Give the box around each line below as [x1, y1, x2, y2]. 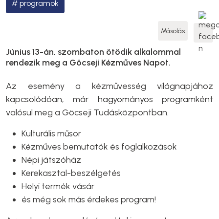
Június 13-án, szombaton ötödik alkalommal [6, 46, 181, 57]
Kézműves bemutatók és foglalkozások [22, 141, 177, 152]
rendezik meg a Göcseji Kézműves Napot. [6, 57, 171, 68]
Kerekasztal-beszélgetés [22, 168, 121, 178]
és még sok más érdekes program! [22, 194, 156, 205]
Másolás [161, 26, 185, 35]
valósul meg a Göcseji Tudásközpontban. [6, 107, 171, 118]
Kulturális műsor [22, 128, 81, 139]
